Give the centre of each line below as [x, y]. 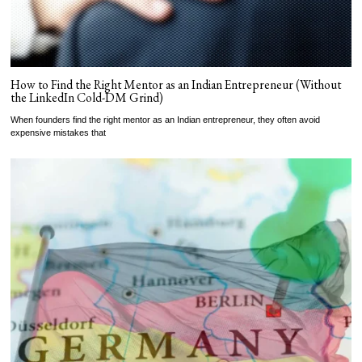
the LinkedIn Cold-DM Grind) [87, 98]
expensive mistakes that [59, 133]
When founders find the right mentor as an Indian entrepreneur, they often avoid [166, 120]
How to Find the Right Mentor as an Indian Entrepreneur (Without [176, 85]
